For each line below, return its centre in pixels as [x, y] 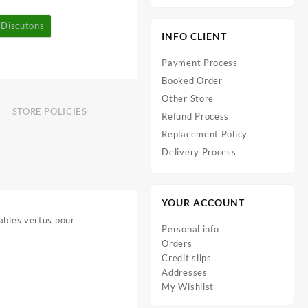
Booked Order [192, 80]
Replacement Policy [205, 134]
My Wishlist [188, 287]
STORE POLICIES [49, 111]
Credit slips [187, 258]
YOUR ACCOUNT [203, 202]
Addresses [185, 272]
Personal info [190, 229]
